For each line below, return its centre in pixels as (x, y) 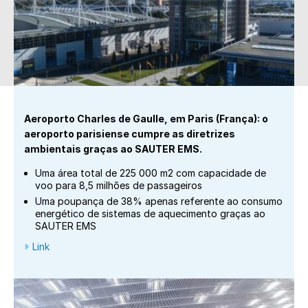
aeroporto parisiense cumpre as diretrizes (130, 134)
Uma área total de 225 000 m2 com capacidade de (151, 173)
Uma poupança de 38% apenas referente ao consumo (159, 201)
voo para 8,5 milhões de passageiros (119, 185)
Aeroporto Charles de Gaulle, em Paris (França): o (146, 119)
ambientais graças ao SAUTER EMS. (113, 149)
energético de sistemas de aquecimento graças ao (150, 213)
